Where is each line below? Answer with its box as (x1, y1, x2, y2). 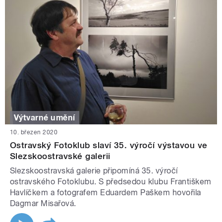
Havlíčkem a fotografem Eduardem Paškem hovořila (10, 188, 201, 198)
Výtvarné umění (14, 112, 75, 122)
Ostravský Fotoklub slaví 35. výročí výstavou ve (10, 140, 208, 151)
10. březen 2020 (10, 129, 58, 136)
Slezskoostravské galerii (10, 151, 111, 162)
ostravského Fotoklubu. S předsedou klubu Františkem (10, 177, 212, 187)
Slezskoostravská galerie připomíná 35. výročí (10, 166, 178, 176)
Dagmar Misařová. (10, 199, 76, 209)
